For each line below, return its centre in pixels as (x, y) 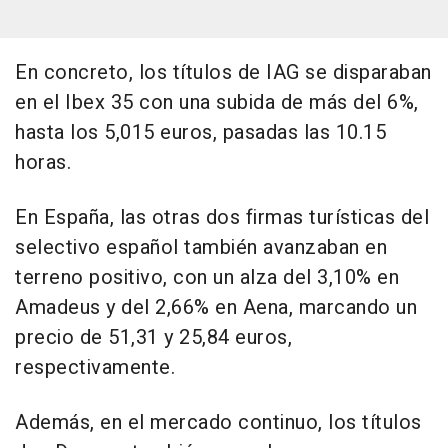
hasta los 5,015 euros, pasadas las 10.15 (200, 132)
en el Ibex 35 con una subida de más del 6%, (217, 102)
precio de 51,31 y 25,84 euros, (153, 337)
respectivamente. (95, 367)
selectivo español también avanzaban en (201, 247)
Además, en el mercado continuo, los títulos (218, 422)
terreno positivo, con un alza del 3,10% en (207, 277)
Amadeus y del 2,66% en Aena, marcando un (216, 307)
